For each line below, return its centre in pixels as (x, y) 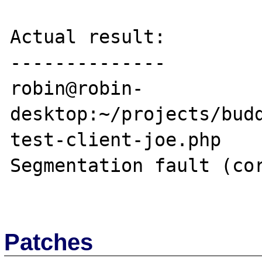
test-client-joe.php (121, 139)
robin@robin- (77, 88)
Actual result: (88, 37)
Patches (49, 242)
